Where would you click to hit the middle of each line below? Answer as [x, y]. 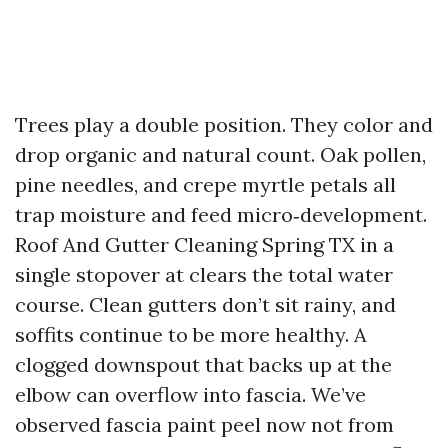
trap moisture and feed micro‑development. [221, 214]
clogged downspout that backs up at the [203, 364]
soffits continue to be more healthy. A [191, 334]
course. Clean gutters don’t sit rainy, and [205, 304]
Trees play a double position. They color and [224, 124]
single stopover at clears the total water [204, 274]
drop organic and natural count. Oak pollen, [220, 154]
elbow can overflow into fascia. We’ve [190, 394]
